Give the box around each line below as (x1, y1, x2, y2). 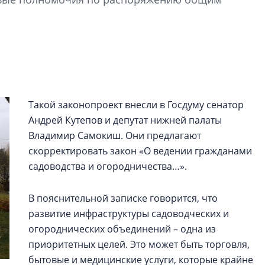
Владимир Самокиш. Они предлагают (28, 129, 201, 142)
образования (182, 70, 244, 80)
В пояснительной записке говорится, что (28, 192, 218, 205)
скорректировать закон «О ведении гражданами (28, 144, 252, 157)
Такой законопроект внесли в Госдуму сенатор (28, 98, 244, 111)
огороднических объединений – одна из (28, 222, 216, 235)
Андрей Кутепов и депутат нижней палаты (28, 114, 222, 127)
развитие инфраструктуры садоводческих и (28, 207, 229, 220)
